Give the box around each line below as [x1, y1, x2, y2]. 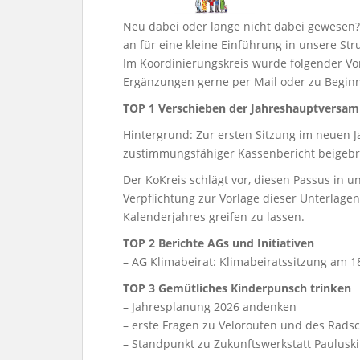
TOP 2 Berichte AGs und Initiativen [123, 235, 314, 252]
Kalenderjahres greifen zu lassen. [123, 209, 305, 225]
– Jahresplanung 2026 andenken [123, 299, 297, 315]
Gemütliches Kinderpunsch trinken [158, 280, 351, 297]
